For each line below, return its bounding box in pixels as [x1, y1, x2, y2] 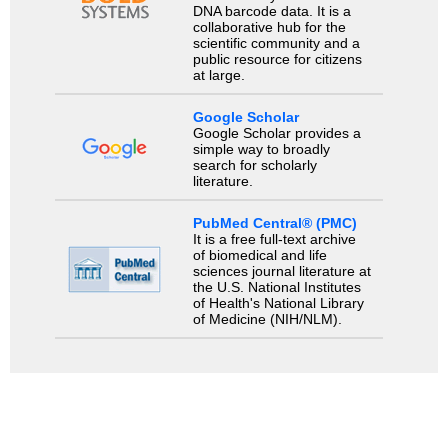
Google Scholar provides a [192, 125, 361, 142]
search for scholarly [192, 157, 317, 174]
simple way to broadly [192, 141, 330, 158]
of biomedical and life [192, 247, 327, 264]
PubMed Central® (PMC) [192, 215, 357, 232]
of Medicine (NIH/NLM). [192, 311, 342, 328]
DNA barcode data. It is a [192, 2, 351, 19]
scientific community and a [192, 34, 360, 51]
